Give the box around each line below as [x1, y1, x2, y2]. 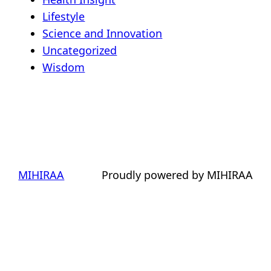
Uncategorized [42, 43, 117, 58]
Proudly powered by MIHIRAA [101, 168, 253, 183]
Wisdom [42, 60, 85, 75]
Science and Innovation [42, 26, 163, 41]
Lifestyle [42, 9, 85, 24]
